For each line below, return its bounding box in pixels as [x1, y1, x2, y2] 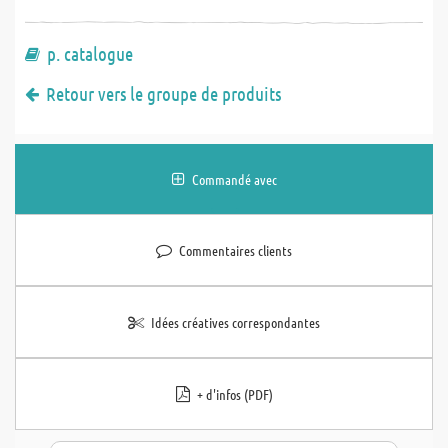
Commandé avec [191, 170, 277, 188]
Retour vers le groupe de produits [46, 82, 281, 105]
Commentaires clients [179, 241, 292, 259]
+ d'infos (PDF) [196, 385, 273, 403]
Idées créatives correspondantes [151, 313, 320, 331]
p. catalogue [47, 42, 133, 65]
